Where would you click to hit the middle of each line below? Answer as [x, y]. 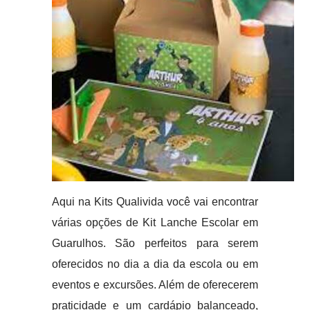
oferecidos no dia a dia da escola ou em [155, 264]
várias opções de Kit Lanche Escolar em [155, 222]
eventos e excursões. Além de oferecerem [155, 285]
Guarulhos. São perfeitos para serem [155, 243]
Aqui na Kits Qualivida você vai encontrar [155, 202]
